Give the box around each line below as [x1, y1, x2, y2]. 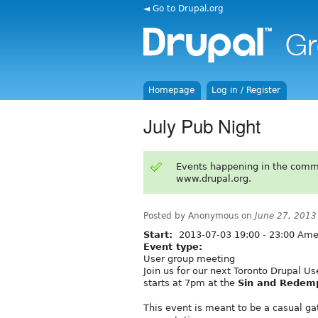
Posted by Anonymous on [143, 210, 255, 221]
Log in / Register [212, 85, 281, 95]
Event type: [143, 241, 206, 252]
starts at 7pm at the [143, 277, 238, 288]
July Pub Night [143, 111, 261, 138]
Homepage [148, 85, 195, 95]
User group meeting [143, 253, 235, 264]
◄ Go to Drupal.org [143, 3, 224, 13]
